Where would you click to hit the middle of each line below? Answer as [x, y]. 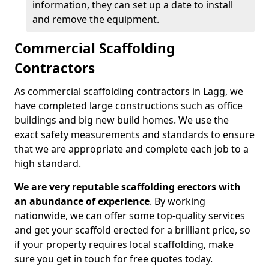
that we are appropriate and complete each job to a [131, 149]
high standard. [48, 163]
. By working [177, 201]
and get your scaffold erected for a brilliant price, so [132, 230]
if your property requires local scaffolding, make [124, 244]
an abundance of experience [82, 201]
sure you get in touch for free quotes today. [113, 259]
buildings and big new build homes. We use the [122, 120]
